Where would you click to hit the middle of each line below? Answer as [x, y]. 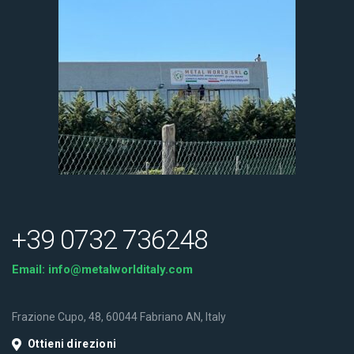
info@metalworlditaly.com [121, 269]
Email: [30, 269]
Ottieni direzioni [72, 344]
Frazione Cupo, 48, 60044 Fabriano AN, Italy [119, 317]
